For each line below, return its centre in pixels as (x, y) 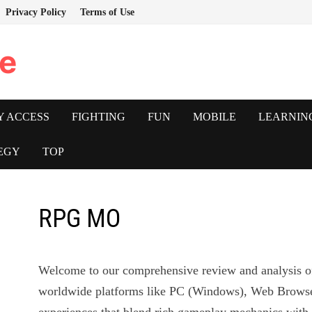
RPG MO (80, 219)
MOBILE (214, 117)
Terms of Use (107, 12)
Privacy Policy (36, 12)
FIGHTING (98, 117)
